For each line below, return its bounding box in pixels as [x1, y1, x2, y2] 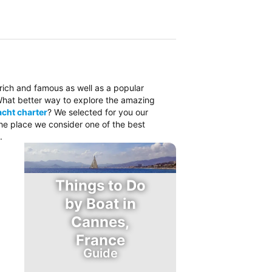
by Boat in [64, 195, 136, 212]
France [75, 231, 125, 249]
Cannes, [71, 213, 129, 231]
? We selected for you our [47, 107, 148, 117]
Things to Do [55, 177, 146, 194]
